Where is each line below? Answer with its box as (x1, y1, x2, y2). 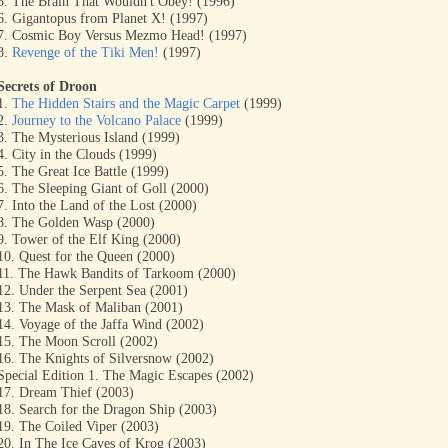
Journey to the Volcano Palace (12, 113, 181, 128)
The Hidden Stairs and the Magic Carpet (12, 96, 240, 111)
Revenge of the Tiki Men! (12, 45, 159, 60)
